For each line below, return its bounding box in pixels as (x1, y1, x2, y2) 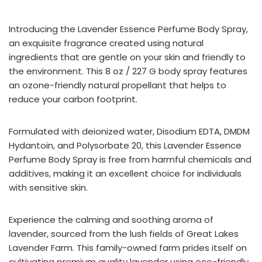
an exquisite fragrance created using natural (9, 36, 204, 49)
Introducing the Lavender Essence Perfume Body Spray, (9, 22, 248, 35)
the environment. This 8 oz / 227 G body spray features (9, 64, 247, 77)
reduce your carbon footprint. (9, 92, 137, 105)
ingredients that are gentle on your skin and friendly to (9, 50, 246, 63)
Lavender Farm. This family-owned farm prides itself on (9, 241, 247, 254)
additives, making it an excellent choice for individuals (9, 167, 242, 180)
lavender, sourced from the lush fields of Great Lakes (9, 227, 239, 240)
